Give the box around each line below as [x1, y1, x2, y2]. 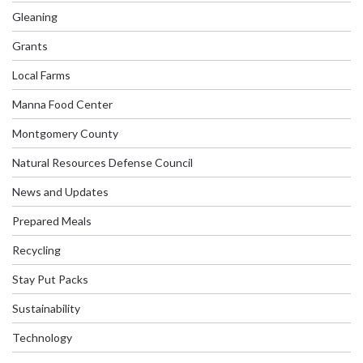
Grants [12, 38, 48, 53]
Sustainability [12, 301, 80, 315]
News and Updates [12, 184, 109, 199]
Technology [12, 330, 72, 344]
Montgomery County [12, 126, 118, 140]
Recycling [12, 242, 61, 257]
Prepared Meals [12, 213, 92, 228]
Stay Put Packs [12, 271, 88, 286]
